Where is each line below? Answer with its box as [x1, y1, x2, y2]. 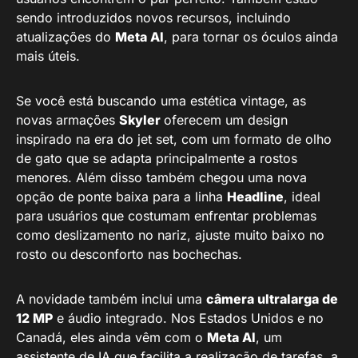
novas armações [16, 112, 119, 128]
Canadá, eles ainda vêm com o [16, 329, 207, 345]
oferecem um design [164, 112, 288, 128]
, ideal [284, 189, 320, 205]
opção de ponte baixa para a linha [16, 189, 227, 205]
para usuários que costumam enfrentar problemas [16, 208, 316, 224]
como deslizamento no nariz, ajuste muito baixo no [16, 227, 324, 243]
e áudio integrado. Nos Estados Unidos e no [53, 310, 324, 326]
